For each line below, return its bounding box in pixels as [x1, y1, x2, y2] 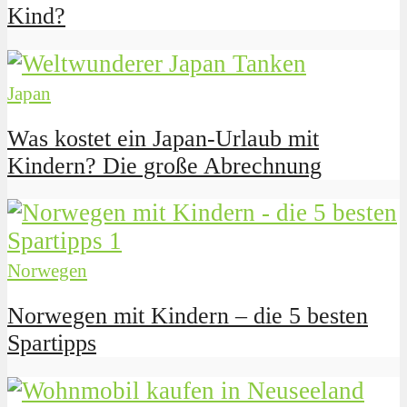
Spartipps [7, 330, 96, 357]
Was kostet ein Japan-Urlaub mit [7, 124, 319, 152]
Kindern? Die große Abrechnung [7, 152, 322, 179]
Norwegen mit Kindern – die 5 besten [7, 303, 368, 330]
